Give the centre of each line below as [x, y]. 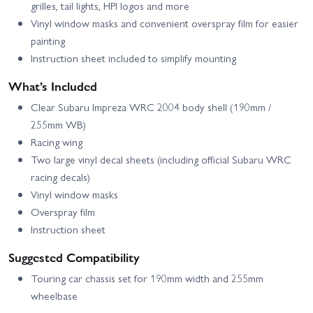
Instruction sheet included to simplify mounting [133, 58]
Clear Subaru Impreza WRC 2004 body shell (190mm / [151, 107]
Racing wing [57, 142]
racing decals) [60, 177]
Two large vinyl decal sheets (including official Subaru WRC [161, 160]
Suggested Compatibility [74, 257]
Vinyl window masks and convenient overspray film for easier [165, 23]
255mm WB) [58, 125]
